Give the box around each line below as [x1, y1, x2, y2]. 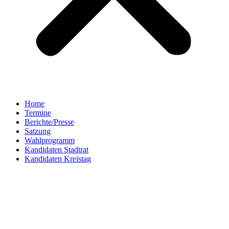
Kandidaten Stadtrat [25, 145, 88, 154]
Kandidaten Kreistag [25, 154, 91, 163]
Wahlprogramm [25, 136, 75, 145]
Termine [25, 108, 51, 117]
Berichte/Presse [25, 118, 74, 126]
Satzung [25, 127, 51, 135]
